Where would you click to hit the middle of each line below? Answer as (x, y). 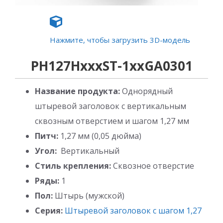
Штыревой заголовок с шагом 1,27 (133, 211)
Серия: (49, 211)
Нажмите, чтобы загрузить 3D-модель (120, 40)
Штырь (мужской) (90, 196)
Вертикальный (90, 151)
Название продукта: (77, 91)
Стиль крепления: (74, 166)
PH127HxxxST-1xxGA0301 (111, 66)
